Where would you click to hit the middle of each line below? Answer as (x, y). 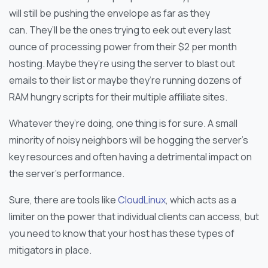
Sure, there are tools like (63, 200)
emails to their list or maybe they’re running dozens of (125, 80)
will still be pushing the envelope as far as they (109, 13)
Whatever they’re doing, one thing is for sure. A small (123, 123)
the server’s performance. (67, 173)
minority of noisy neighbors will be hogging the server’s (129, 140)
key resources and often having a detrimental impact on (130, 156)
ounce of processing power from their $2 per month (123, 46)
